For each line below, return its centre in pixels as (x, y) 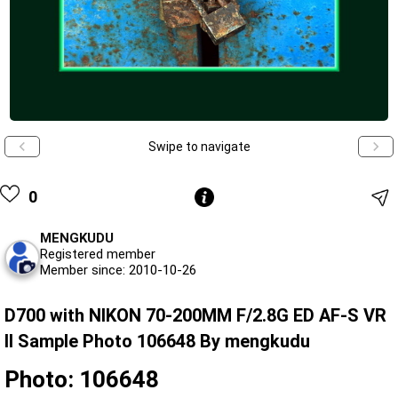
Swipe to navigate (199, 146)
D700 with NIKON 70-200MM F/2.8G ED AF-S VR (195, 316)
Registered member (98, 255)
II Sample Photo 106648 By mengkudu (157, 342)
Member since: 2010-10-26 (118, 271)
